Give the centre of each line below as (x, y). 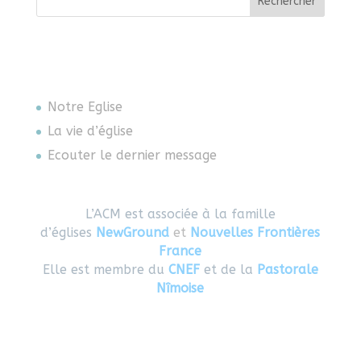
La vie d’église (90, 131)
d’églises (68, 232)
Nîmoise (180, 288)
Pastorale (287, 269)
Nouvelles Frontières (255, 232)
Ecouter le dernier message (132, 156)
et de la (228, 269)
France (180, 251)
